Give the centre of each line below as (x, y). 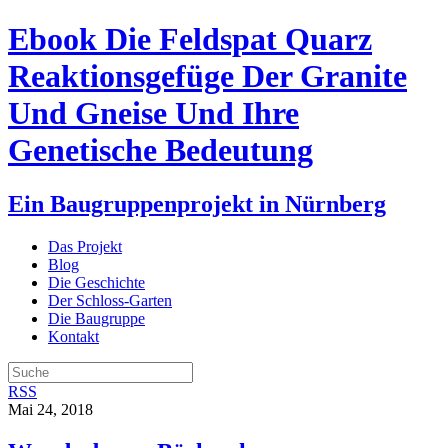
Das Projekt (85, 246)
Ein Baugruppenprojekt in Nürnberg (197, 203)
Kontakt (73, 336)
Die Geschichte (96, 282)
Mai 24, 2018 (50, 409)
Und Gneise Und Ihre (153, 113)
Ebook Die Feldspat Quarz (190, 39)
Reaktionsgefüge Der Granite (207, 76)
